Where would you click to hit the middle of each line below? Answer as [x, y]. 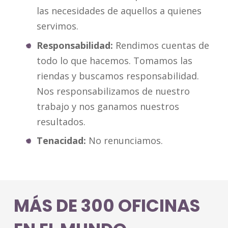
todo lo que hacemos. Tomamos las [115, 60]
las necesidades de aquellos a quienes [119, 11]
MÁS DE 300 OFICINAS [107, 206]
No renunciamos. [124, 140]
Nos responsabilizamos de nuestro [113, 91]
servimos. [58, 26]
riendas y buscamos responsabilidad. [118, 76]
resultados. [61, 121]
